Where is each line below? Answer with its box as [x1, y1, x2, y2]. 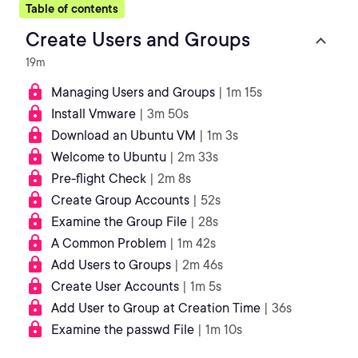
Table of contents [26, 2, 118, 15]
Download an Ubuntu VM [51, 128, 196, 143]
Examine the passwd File [51, 322, 194, 337]
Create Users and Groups [26, 28, 250, 51]
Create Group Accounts [51, 193, 189, 208]
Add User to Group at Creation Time [51, 300, 261, 316]
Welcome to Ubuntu [51, 149, 166, 165]
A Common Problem [51, 236, 166, 251]
